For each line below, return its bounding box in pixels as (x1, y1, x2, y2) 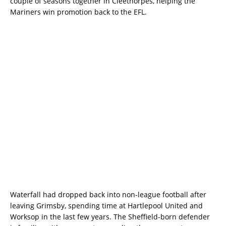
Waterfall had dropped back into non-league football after (10, 189, 206, 199)
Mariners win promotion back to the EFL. (10, 7, 147, 17)
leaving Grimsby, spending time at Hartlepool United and (10, 200, 203, 210)
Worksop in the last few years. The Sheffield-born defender (10, 211, 210, 221)
